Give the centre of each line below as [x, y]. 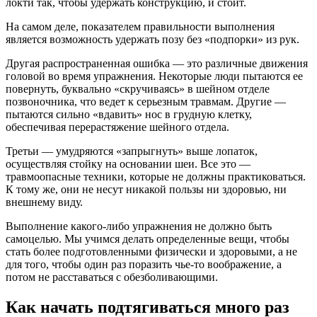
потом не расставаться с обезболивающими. [112, 277]
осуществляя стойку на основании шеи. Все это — [128, 163]
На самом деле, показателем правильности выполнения [140, 26]
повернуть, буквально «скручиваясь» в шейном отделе [138, 88]
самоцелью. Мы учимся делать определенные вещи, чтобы [148, 238]
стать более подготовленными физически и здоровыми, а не [151, 251]
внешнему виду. [44, 202]
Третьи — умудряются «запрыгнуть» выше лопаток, [132, 151]
